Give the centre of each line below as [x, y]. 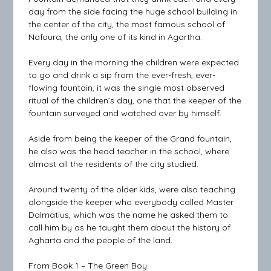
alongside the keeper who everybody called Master [131, 202]
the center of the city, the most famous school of [127, 24]
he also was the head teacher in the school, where [129, 151]
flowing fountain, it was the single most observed [127, 88]
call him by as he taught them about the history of [130, 227]
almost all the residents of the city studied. [114, 164]
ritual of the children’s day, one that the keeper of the [135, 100]
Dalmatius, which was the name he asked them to [129, 215]
